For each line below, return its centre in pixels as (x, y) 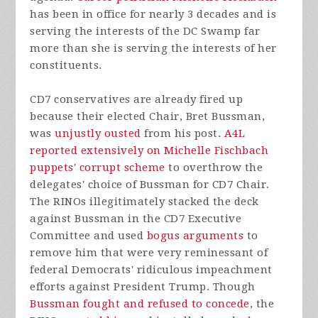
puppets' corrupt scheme (98, 167)
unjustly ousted (98, 133)
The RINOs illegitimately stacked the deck (144, 201)
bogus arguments (195, 235)
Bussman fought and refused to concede (140, 303)
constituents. (66, 65)
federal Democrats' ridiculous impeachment (151, 269)
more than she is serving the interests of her (153, 48)
